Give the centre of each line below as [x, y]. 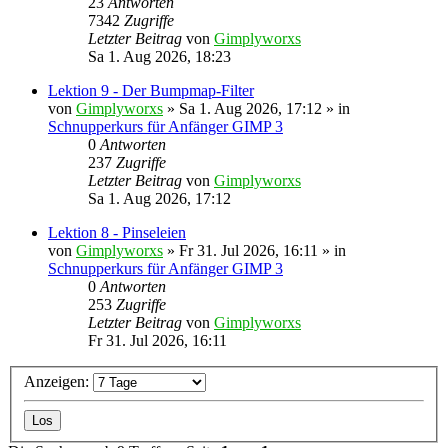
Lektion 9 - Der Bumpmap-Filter [151, 90]
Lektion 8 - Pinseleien [117, 232]
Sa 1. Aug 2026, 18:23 [159, 56]
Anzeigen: [58, 382]
